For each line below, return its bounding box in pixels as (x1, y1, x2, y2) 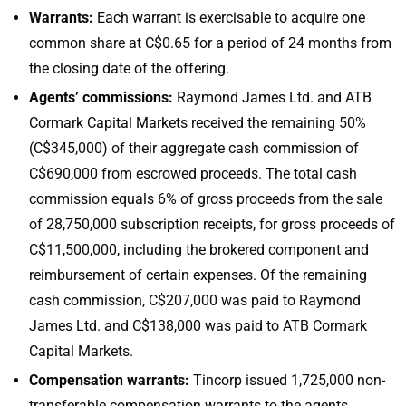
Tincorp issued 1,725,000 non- (189, 371, 385, 389)
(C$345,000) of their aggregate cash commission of (29, 139, 359, 157)
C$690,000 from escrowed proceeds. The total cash (29, 164, 357, 182)
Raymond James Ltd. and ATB (173, 88, 372, 106)
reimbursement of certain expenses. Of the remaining (29, 266, 367, 284)
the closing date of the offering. (29, 59, 229, 77)
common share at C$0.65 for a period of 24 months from (29, 34, 391, 52)
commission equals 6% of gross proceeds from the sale (29, 189, 382, 208)
